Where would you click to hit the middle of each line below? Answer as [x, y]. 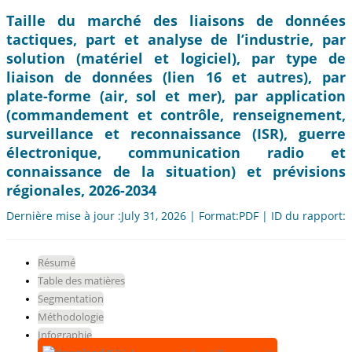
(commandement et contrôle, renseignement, [176, 115]
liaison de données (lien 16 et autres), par [176, 77]
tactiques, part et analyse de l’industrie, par [176, 40]
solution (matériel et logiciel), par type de [176, 59]
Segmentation [71, 299]
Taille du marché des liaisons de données [176, 21]
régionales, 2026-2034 [81, 191]
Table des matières [81, 281]
